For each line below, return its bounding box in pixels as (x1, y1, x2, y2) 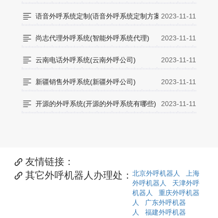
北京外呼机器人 (132, 169, 180, 178)
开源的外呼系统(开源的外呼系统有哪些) (36, 100, 156, 108)
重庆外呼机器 (159, 189, 200, 197)
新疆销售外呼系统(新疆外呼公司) (36, 78, 136, 86)
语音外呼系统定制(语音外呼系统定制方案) (36, 12, 163, 20)
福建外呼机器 (145, 208, 186, 217)
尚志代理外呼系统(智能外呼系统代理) (36, 34, 149, 42)
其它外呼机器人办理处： (22, 170, 132, 181)
